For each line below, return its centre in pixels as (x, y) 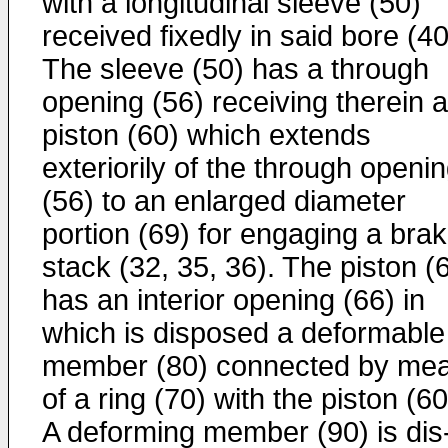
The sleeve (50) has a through (235, 69)
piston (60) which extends (206, 135)
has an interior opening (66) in (233, 300)
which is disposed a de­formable (243, 333)
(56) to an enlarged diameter (224, 201)
